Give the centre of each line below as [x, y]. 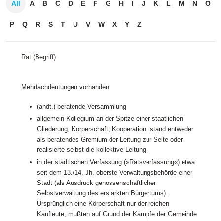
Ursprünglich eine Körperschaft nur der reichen [103, 203]
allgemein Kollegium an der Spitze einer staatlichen [110, 119]
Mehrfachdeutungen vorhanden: [66, 87]
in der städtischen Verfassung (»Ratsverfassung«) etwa [116, 162]
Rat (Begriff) [38, 57]
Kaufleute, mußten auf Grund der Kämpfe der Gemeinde [117, 214]
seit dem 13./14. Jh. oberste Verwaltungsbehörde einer [115, 172]
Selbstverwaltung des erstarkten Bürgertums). [102, 193]
